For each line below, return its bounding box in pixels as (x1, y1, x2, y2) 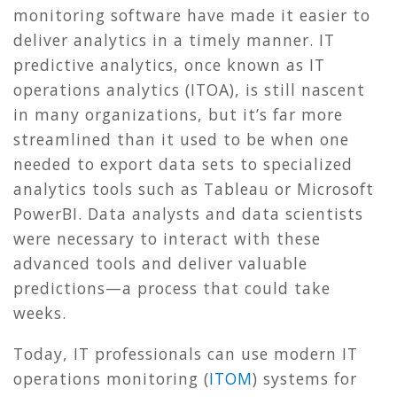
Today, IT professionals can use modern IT (13, 342, 358, 364)
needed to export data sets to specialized (13, 153, 353, 175)
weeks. (13, 302, 66, 324)
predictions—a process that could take (13, 277, 331, 300)
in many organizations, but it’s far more (13, 104, 343, 126)
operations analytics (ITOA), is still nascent (13, 79, 365, 101)
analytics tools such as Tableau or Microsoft (13, 178, 374, 200)
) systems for (253, 367, 357, 389)
